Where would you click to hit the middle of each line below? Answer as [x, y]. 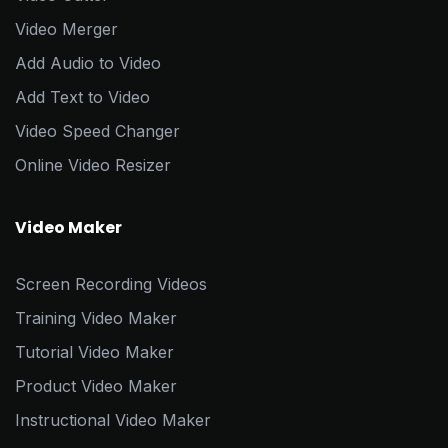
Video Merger [66, 29]
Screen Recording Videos [111, 284]
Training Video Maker [96, 318]
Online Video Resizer [93, 165]
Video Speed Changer [97, 131]
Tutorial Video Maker [94, 352]
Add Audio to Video [88, 63]
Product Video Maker [96, 386]
